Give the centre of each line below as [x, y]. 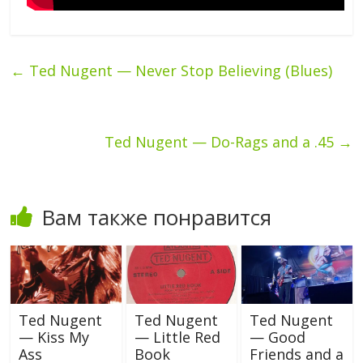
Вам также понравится [157, 217]
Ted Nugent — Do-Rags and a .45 [221, 141]
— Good [277, 337]
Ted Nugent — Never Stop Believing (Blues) [179, 70]
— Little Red [177, 337]
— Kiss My [54, 337]
